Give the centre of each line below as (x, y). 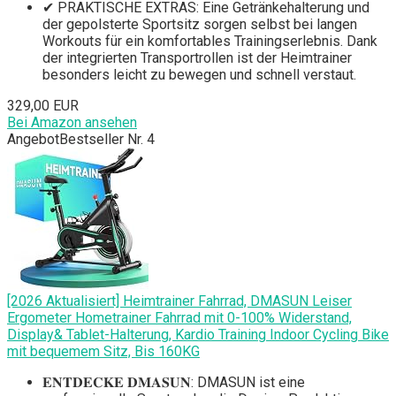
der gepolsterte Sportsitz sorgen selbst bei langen (200, 25)
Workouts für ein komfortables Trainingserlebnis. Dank (210, 42)
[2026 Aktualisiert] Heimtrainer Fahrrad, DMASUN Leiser (179, 301)
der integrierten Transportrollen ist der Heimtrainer (197, 58)
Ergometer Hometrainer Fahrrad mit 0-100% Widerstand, (179, 318)
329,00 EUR (43, 106)
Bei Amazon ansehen (72, 123)
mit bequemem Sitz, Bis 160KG (103, 352)
